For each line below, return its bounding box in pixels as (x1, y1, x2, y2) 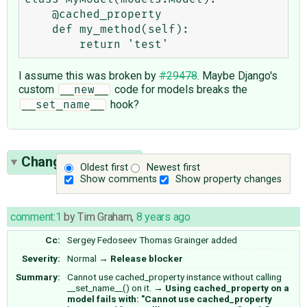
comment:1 (10, 210, 62, 223)
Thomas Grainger (139, 234, 209, 245)
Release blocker (110, 252, 183, 264)
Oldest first (80, 162, 129, 174)
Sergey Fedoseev (67, 234, 137, 245)
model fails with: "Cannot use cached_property (67, 293, 272, 304)
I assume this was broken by (19, 69, 159, 82)
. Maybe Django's (197, 69, 278, 82)
